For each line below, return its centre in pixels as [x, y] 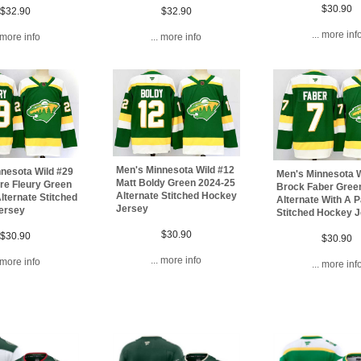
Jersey [132, 208]
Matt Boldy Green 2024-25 [175, 183]
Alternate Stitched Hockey [176, 195]
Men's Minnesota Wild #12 [175, 170]
